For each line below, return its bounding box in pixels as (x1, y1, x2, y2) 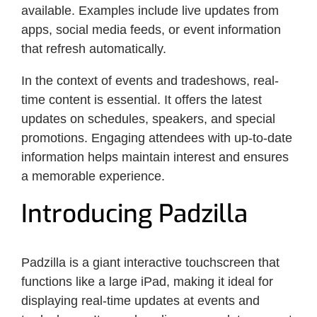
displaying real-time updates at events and (21, 293, 260, 308)
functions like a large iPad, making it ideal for (21, 274, 273, 289)
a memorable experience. (21, 168, 165, 183)
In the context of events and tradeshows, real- (21, 73, 279, 88)
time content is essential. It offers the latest (21, 92, 262, 107)
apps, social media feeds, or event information (21, 22, 281, 37)
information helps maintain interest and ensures (21, 149, 289, 164)
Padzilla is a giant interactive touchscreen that (21, 255, 279, 270)
